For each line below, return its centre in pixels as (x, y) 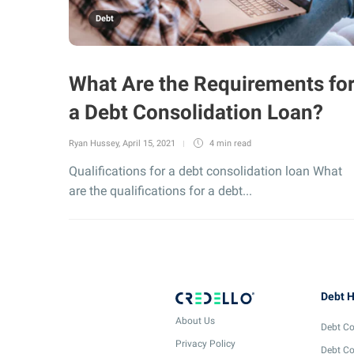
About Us (195, 320)
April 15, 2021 (149, 143)
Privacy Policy (205, 343)
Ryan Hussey (94, 143)
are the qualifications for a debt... (160, 191)
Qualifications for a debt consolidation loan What (205, 171)
